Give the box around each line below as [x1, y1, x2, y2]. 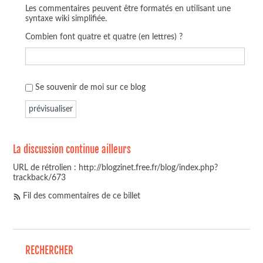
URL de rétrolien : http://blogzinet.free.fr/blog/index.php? [13, 163, 218, 173]
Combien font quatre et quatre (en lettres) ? [25, 32, 183, 42]
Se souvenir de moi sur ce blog [35, 82, 146, 92]
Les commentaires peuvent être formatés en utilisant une [25, 4, 231, 13]
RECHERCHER [25, 244, 73, 257]
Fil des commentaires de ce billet [23, 191, 141, 201]
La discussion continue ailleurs [13, 143, 131, 156]
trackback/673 [13, 173, 66, 183]
